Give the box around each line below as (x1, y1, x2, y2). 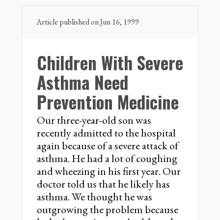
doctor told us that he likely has (37, 177, 170, 191)
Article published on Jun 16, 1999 (36, 17, 139, 27)
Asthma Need (37, 69, 128, 95)
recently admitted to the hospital (37, 126, 176, 140)
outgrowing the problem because (37, 202, 178, 217)
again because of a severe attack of (37, 138, 178, 153)
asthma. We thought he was (37, 190, 152, 204)
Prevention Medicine (37, 89, 179, 114)
